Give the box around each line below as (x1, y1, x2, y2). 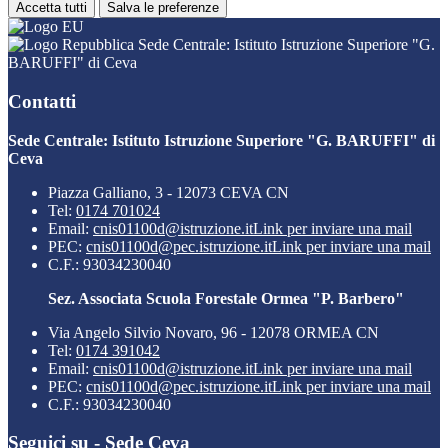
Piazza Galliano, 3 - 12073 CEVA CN (48, 183, 289, 201)
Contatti (8, 90, 76, 112)
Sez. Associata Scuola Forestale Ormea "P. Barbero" (48, 289, 404, 307)
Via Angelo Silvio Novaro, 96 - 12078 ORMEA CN (48, 323, 379, 341)
